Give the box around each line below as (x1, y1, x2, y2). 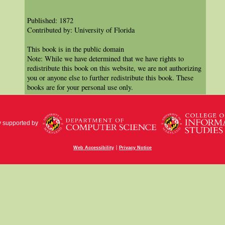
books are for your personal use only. (27, 82, 133, 92)
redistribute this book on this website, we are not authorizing (27, 63, 201, 73)
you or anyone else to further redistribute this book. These (27, 73, 193, 83)
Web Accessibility (73, 145, 114, 151)
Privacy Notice (119, 145, 152, 151)
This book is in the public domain (27, 44, 124, 54)
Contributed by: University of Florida (27, 25, 135, 35)
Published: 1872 (27, 16, 73, 26)
